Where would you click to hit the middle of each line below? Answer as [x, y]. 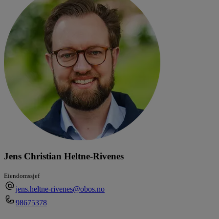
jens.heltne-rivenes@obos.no [60, 189]
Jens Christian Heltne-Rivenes [64, 156]
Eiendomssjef [22, 176]
